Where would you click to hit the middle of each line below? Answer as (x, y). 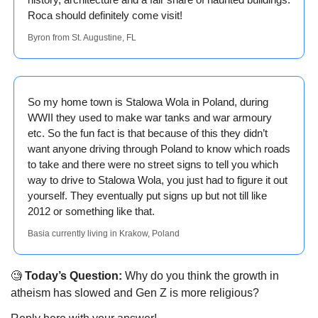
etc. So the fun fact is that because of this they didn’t (148, 133)
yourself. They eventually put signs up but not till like (147, 196)
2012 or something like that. (91, 212)
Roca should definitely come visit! (106, 16)
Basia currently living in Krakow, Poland (104, 234)
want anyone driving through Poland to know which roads (159, 149)
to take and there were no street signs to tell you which (153, 165)
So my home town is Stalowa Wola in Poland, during (148, 102)
